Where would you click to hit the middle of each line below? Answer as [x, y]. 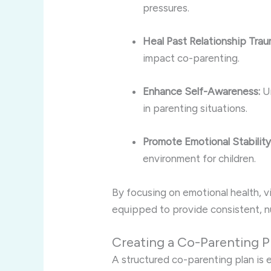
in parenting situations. [195, 109]
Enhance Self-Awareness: [202, 92]
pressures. [166, 8]
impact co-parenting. [191, 58]
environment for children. [200, 159]
